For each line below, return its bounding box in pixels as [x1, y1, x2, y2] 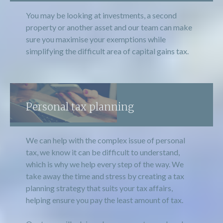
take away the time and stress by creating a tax [26, 171, 184, 181]
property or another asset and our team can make [26, 22, 192, 32]
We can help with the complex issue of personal [26, 135, 185, 145]
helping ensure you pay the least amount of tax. [26, 195, 183, 205]
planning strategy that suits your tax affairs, [26, 183, 173, 193]
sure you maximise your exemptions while [26, 34, 166, 44]
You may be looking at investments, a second [26, 10, 177, 20]
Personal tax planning [26, 100, 134, 113]
